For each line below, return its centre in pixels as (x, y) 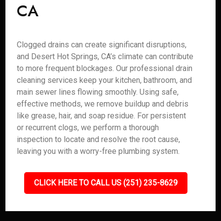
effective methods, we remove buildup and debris (103, 104)
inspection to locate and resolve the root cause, (99, 139)
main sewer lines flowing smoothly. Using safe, (98, 92)
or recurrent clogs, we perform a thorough (88, 128)
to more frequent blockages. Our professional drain (105, 68)
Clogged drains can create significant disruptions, (102, 45)
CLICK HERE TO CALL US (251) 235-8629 (106, 183)
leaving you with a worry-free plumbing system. (98, 151)
